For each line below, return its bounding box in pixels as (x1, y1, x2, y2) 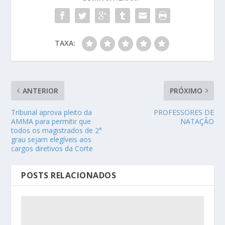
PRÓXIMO (169, 85, 202, 95)
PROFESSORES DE (153, 107, 214, 117)
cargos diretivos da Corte (11, 143, 93, 153)
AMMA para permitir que (11, 116, 91, 126)
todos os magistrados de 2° (11, 125, 102, 135)
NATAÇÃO (180, 116, 214, 126)
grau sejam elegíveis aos (11, 134, 92, 144)
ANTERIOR (23, 85, 59, 95)
